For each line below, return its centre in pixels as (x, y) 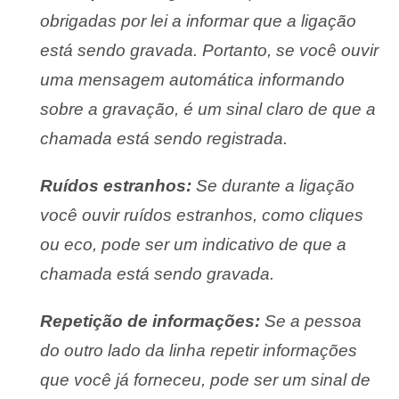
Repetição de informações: (151, 321)
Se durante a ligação (273, 185)
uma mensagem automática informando (193, 79)
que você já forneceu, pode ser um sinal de (206, 379)
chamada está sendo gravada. (158, 273)
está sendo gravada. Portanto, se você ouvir (210, 50)
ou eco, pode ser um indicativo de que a (194, 244)
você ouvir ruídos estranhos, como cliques (202, 215)
